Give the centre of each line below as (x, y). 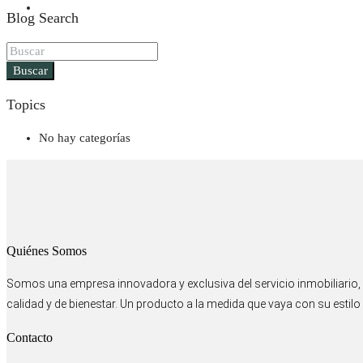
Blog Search (43, 17)
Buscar (30, 71)
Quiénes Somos (47, 250)
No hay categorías (85, 138)
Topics (26, 104)
